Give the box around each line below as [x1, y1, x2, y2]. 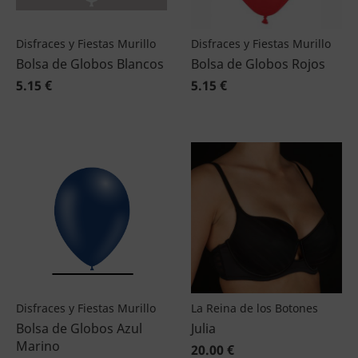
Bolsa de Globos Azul [16, 320, 142, 337]
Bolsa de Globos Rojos [191, 55, 325, 73]
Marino [16, 337, 60, 355]
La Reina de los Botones [191, 300, 318, 316]
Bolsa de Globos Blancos [16, 55, 164, 73]
